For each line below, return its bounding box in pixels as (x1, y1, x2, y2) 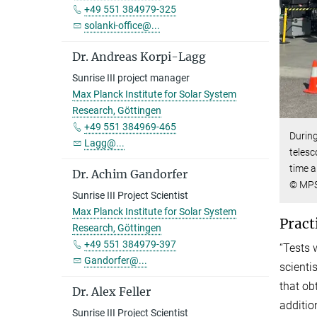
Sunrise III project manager (72, 72, 190, 83)
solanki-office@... (84, 20, 160, 31)
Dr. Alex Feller (72, 284, 151, 299)
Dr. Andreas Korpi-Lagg (72, 50, 206, 64)
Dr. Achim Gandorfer (72, 167, 188, 181)
